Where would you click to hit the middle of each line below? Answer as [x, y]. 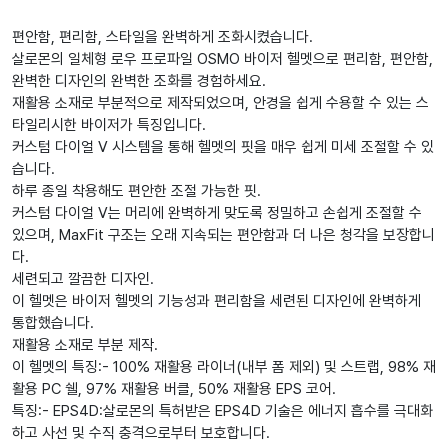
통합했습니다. [53, 322]
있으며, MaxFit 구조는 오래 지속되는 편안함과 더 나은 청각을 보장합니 [223, 234]
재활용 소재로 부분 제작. [85, 344]
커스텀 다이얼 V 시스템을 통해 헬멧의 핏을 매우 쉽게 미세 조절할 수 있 [223, 146]
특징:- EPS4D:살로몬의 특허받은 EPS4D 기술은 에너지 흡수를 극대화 [222, 410]
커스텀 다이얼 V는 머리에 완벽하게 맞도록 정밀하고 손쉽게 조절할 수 [217, 212]
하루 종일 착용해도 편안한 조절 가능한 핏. [136, 190]
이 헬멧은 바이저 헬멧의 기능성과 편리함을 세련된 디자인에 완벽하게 [216, 300]
